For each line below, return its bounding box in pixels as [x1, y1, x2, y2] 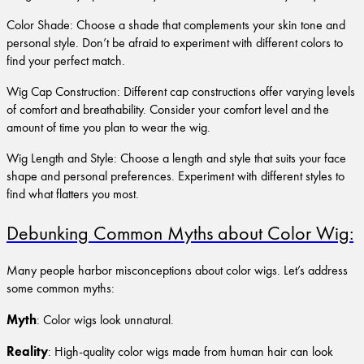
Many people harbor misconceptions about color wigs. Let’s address [6, 261, 348, 279]
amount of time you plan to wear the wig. [6, 117, 210, 136]
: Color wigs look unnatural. [37, 310, 174, 329]
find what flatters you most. [6, 184, 139, 202]
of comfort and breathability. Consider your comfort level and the [6, 99, 329, 118]
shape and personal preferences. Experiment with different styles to [6, 166, 344, 184]
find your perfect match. [6, 50, 125, 69]
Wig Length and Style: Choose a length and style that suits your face [6, 148, 346, 167]
